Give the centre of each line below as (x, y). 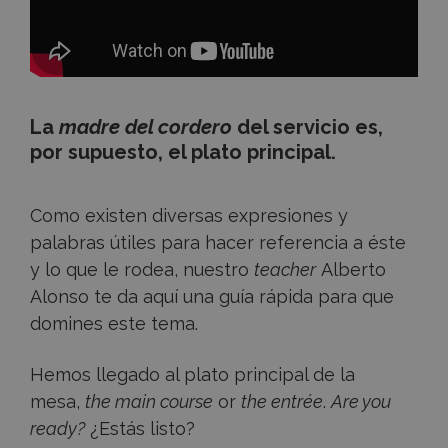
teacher (285, 270)
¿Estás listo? (140, 429)
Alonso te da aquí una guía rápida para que (212, 297)
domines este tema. (114, 324)
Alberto (351, 270)
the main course (149, 402)
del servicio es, (307, 126)
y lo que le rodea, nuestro (142, 270)
